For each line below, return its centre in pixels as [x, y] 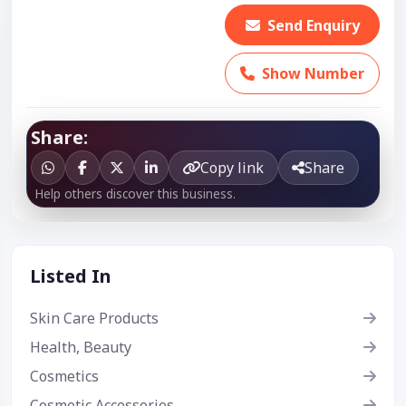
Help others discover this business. [135, 193]
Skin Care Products [94, 318]
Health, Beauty [81, 347]
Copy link [232, 167]
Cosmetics [64, 376]
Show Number [313, 73]
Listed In [71, 275]
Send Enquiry [313, 25]
